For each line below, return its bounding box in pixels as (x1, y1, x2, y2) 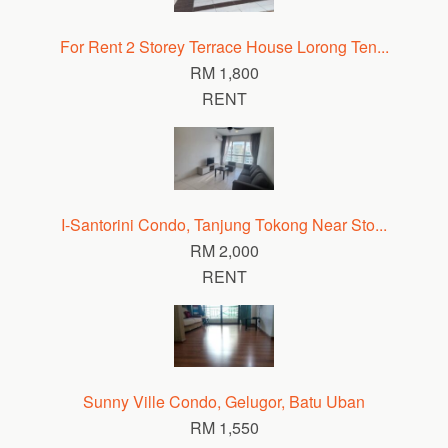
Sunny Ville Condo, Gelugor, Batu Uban (83, 390, 365, 413)
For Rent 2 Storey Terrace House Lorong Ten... (59, 35, 389, 58)
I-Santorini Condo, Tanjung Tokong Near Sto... (61, 212, 387, 236)
